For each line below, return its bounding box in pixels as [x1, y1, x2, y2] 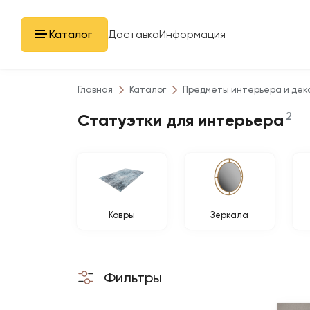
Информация [159, 28, 226, 41]
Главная [77, 84, 113, 95]
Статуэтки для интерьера [77, 110, 284, 130]
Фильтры [104, 269, 162, 286]
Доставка [108, 28, 159, 41]
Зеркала [210, 210, 249, 220]
